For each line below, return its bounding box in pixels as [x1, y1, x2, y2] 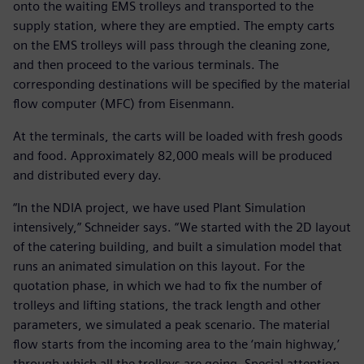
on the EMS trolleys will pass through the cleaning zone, [13, 37, 331, 54]
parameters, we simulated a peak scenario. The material [13, 317, 330, 333]
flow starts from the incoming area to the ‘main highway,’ [13, 336, 340, 353]
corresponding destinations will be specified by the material [13, 76, 350, 93]
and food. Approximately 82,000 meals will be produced [13, 148, 332, 164]
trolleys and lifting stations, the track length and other [13, 297, 321, 314]
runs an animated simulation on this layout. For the [13, 258, 305, 275]
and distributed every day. [13, 167, 162, 184]
